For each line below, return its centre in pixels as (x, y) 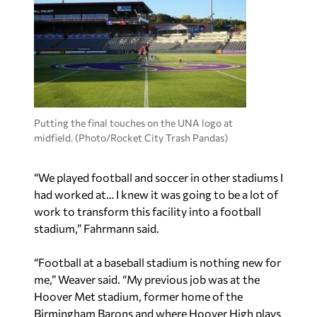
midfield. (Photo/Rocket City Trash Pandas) (131, 137)
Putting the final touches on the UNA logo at (133, 122)
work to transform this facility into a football (148, 211)
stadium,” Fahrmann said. (97, 228)
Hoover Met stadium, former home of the (138, 296)
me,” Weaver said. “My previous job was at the (147, 279)
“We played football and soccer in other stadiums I (158, 177)
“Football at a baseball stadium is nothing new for (157, 262)
